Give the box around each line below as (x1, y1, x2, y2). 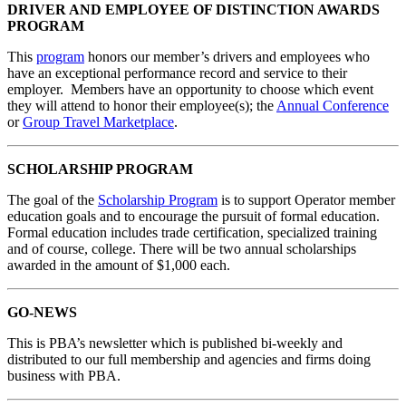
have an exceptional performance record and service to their (7, 65, 347, 82)
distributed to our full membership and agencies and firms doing (7, 352, 371, 368)
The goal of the (7, 192, 98, 208)
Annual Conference (276, 98, 389, 114)
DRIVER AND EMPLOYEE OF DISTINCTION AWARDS (7, 2, 380, 18)
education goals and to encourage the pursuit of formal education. (7, 208, 380, 225)
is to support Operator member (217, 192, 395, 208)
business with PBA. (7, 368, 121, 384)
